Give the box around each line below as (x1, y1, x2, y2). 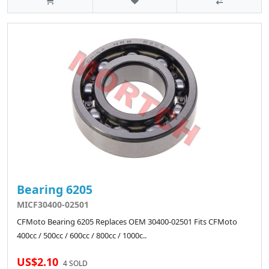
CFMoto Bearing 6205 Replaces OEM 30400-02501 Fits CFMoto (17, 216, 237, 228)
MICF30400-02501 (17, 199, 89, 211)
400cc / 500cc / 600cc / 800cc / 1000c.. (17, 230, 147, 241)
